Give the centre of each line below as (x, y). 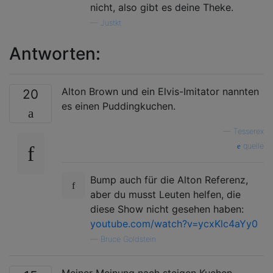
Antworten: (55, 53)
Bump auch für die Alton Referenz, (169, 179)
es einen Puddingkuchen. (119, 106)
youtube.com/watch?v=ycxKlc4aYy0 (174, 223)
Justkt (111, 23)
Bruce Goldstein (128, 239)
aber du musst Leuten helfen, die (165, 194)
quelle (252, 146)
